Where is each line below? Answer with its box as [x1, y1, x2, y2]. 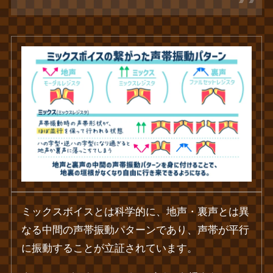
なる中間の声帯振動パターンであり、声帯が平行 [21, 224, 250, 236]
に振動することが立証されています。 [21, 242, 198, 254]
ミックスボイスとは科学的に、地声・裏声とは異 [21, 205, 250, 218]
